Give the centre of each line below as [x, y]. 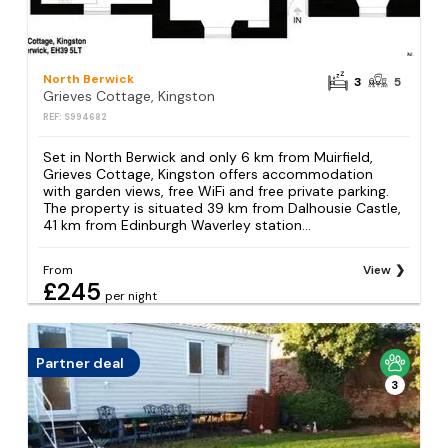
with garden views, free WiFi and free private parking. [216, 190]
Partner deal [80, 362]
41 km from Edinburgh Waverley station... [177, 224]
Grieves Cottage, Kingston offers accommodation [208, 173]
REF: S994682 [75, 116]
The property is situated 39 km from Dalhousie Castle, [222, 207]
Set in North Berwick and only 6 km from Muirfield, [208, 156]
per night [131, 296]
